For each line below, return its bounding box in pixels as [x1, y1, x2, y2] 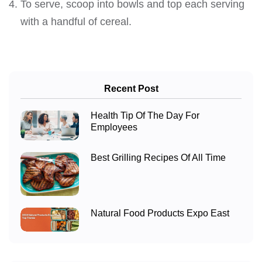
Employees [91, 122, 137, 133]
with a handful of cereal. [20, 15, 132, 27]
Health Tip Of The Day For [91, 111, 199, 121]
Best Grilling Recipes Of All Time [91, 153, 226, 163]
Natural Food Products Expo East [91, 208, 229, 219]
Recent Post [104, 83, 158, 94]
